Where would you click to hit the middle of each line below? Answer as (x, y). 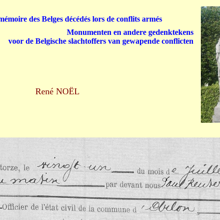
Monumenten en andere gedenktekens (130, 32)
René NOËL (57, 91)
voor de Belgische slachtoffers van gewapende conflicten (101, 41)
